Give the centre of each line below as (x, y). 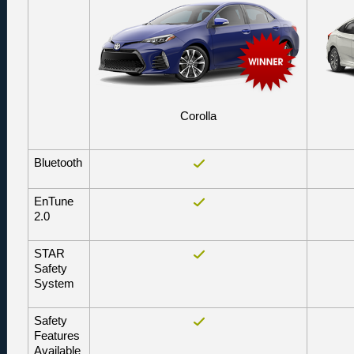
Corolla (198, 117)
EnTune (53, 202)
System (54, 284)
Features (56, 336)
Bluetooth (58, 163)
